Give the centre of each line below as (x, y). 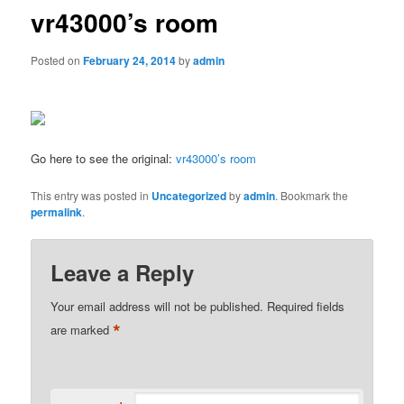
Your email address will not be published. (157, 306)
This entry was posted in (92, 195)
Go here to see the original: (104, 159)
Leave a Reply (123, 272)
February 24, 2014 (130, 60)
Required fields (306, 306)
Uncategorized (189, 195)
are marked (82, 329)
